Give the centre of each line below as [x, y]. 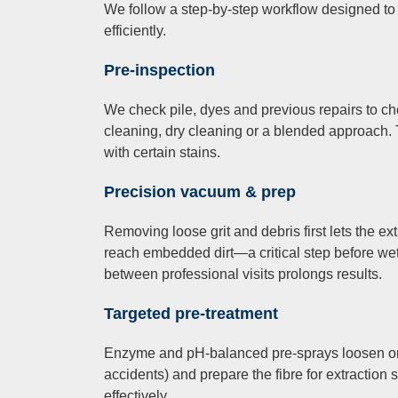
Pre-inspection [159, 71]
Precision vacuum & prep [200, 192]
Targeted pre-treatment [191, 314]
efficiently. [135, 31]
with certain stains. [162, 153]
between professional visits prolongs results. [243, 275]
